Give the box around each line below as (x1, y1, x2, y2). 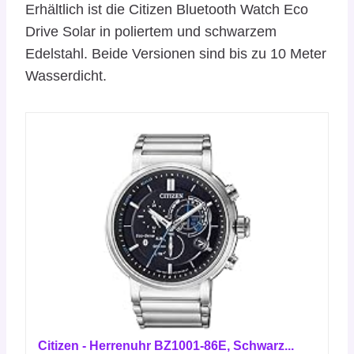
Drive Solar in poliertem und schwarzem (25, 23, 277, 40)
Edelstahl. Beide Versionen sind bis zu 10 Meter (25, 45, 326, 62)
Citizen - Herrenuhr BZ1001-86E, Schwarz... (38, 338, 295, 352)
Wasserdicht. (25, 67, 107, 84)
